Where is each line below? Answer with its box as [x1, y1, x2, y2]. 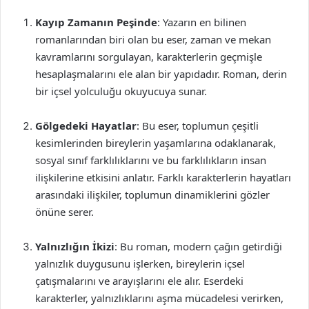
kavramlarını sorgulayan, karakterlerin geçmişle [35, 50, 262, 63]
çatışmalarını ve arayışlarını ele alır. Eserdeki [35, 274, 243, 288]
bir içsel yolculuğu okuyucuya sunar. [35, 84, 207, 98]
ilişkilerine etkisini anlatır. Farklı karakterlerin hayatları [35, 170, 291, 184]
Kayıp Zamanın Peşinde [35, 15, 157, 29]
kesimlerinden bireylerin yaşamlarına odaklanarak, [35, 136, 276, 150]
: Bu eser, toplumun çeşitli [137, 119, 259, 132]
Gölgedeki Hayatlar [35, 119, 137, 132]
